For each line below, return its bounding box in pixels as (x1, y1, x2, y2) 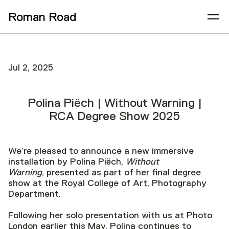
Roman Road (8, 9, 76, 24)
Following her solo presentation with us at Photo (8, 210, 212, 220)
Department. (8, 189, 61, 199)
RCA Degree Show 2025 (49, 109, 180, 123)
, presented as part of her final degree (42, 167, 201, 177)
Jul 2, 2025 (8, 62, 53, 73)
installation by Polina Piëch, (8, 156, 126, 167)
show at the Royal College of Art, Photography (8, 178, 207, 188)
